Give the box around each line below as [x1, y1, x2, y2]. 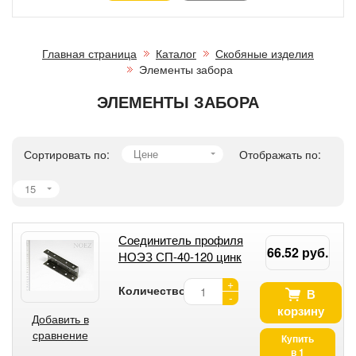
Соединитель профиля [118, 230, 243, 248]
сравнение [32, 326, 88, 342]
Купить [281, 331, 314, 346]
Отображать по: [239, 145, 321, 162]
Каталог [156, 44, 196, 61]
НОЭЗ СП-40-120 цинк [118, 247, 242, 265]
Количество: [118, 281, 190, 298]
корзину [277, 301, 324, 319]
